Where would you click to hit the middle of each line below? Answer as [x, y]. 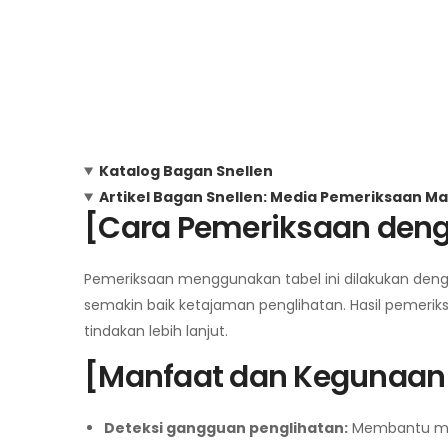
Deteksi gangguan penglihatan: [226, 428]
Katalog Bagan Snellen [185, 171]
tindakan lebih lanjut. [156, 331]
